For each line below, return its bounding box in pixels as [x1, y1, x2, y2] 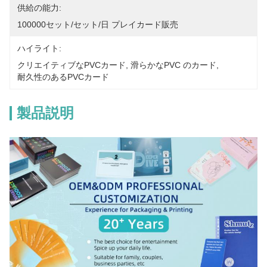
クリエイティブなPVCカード [17, 60, 126, 70]
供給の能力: [17, 3, 61, 13]
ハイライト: [17, 44, 61, 53]
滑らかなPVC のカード [131, 60, 216, 70]
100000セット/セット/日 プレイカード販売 [17, 20, 178, 29]
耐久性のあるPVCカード [17, 72, 109, 82]
